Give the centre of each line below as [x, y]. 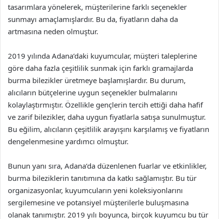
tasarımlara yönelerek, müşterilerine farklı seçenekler [97, 7]
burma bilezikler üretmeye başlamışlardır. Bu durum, [97, 80]
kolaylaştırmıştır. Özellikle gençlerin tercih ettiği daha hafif [105, 104]
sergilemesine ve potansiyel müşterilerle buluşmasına [98, 202]
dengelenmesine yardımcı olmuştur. [68, 141]
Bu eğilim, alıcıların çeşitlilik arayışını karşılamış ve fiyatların [109, 129]
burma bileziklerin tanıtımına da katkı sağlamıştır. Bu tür [102, 178]
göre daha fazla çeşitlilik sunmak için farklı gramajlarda [100, 68]
